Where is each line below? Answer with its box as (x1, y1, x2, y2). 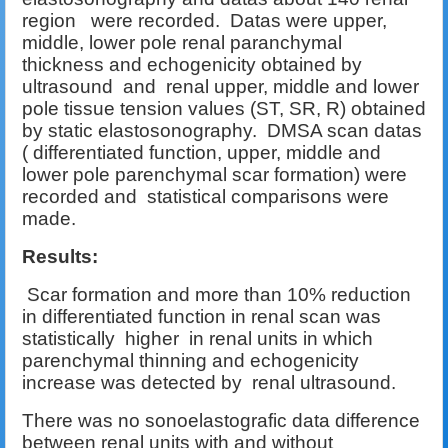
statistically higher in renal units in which (22, 328, 373, 350)
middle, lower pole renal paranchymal (22, 32, 342, 54)
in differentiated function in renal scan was (22, 306, 381, 328)
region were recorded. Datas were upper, (22, 10, 387, 32)
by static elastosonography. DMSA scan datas (22, 120, 422, 142)
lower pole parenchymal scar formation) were (22, 164, 407, 186)
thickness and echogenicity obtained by (22, 54, 362, 76)
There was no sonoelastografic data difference (22, 410, 420, 432)
